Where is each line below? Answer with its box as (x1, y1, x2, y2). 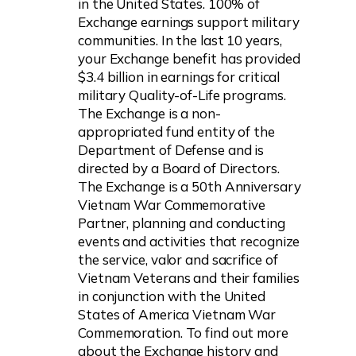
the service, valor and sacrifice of (78, 250, 278, 268)
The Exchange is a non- (78, 104, 221, 122)
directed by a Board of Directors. (78, 159, 280, 176)
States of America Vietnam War (78, 305, 277, 323)
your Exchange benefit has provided (78, 49, 300, 67)
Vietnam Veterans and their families (78, 269, 300, 286)
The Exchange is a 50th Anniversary (78, 177, 301, 195)
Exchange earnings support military (78, 13, 300, 30)
